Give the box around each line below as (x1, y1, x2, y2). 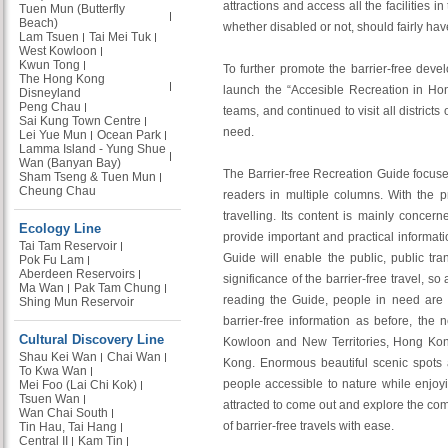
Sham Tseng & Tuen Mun (19, 170, 156, 184)
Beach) (19, 16, 58, 30)
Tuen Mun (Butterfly (19, 2, 125, 16)
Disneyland (19, 86, 81, 100)
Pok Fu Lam (19, 253, 84, 267)
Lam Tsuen (19, 30, 79, 44)
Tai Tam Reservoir (19, 239, 117, 253)
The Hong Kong (19, 72, 105, 86)
